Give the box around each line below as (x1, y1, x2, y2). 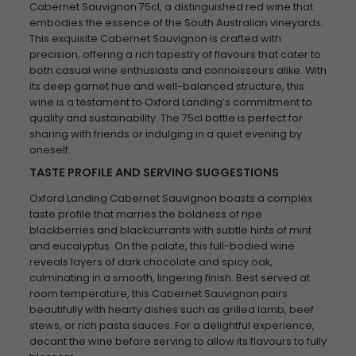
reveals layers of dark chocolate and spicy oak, (29, 255, 273, 269)
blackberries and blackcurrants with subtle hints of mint (29, 223, 311, 237)
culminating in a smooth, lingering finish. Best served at (29, 271, 310, 284)
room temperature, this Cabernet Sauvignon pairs (29, 287, 288, 300)
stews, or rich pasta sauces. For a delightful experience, (29, 319, 315, 332)
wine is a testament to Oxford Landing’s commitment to (29, 95, 312, 109)
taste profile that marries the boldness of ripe (29, 207, 262, 221)
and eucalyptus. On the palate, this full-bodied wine (29, 239, 295, 253)
